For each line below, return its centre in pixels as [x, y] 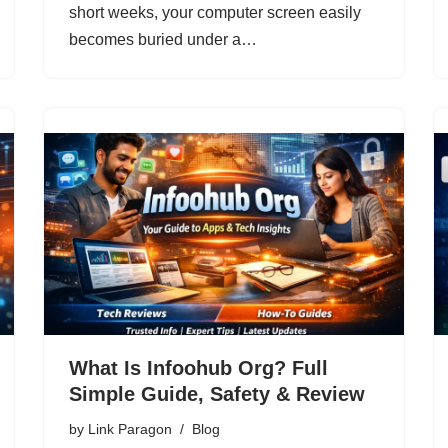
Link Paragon [130, 429]
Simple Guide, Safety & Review [217, 394]
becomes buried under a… [165, 39]
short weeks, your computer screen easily [215, 12]
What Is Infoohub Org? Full [198, 368]
